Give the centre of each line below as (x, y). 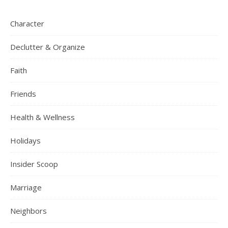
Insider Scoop (34, 164)
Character (27, 23)
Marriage (26, 187)
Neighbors (28, 210)
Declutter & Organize (48, 47)
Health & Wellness (42, 117)
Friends (23, 93)
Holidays (25, 140)
